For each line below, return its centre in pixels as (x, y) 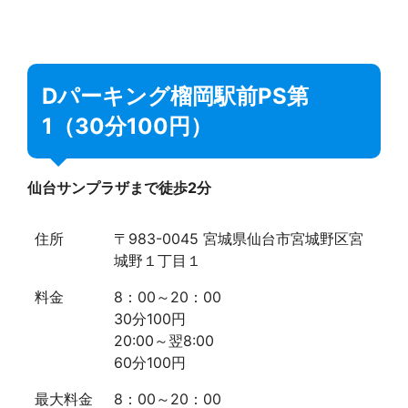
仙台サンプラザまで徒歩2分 (119, 187)
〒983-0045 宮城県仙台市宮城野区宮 (239, 238)
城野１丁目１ (158, 260)
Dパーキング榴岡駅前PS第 (175, 96)
